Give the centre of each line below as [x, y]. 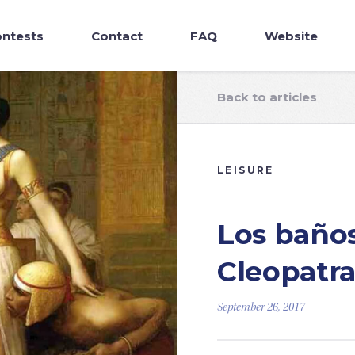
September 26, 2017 [261, 308]
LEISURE [246, 170]
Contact [117, 36]
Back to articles [267, 97]
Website [291, 36]
